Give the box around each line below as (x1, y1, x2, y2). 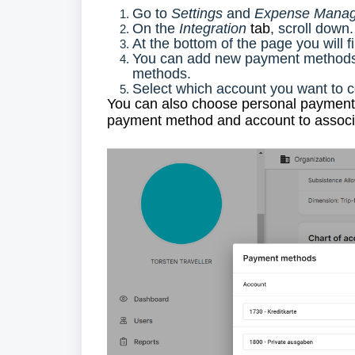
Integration (179, 21, 246, 36)
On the (132, 21, 179, 36)
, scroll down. (270, 21, 353, 36)
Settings (171, 6, 227, 21)
